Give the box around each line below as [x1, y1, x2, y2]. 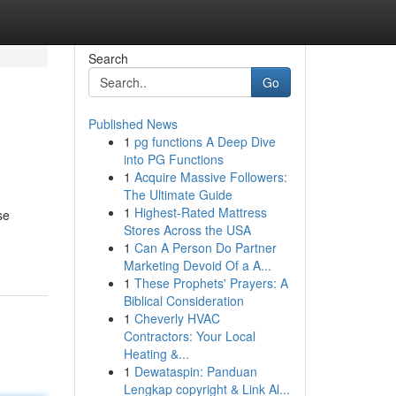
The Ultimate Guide [123, 186, 232, 203]
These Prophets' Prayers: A [133, 274, 288, 292]
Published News [88, 115, 178, 133]
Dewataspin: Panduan [133, 362, 257, 380]
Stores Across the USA [123, 221, 251, 239]
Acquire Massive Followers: [133, 168, 287, 186]
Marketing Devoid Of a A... [123, 256, 271, 274]
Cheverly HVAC [133, 309, 220, 327]
